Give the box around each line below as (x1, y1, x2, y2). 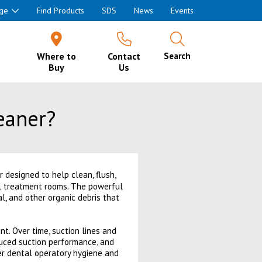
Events (171, 5, 194, 16)
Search (164, 50, 191, 61)
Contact (108, 50, 141, 62)
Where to (37, 50, 77, 62)
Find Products (37, 5, 84, 16)
